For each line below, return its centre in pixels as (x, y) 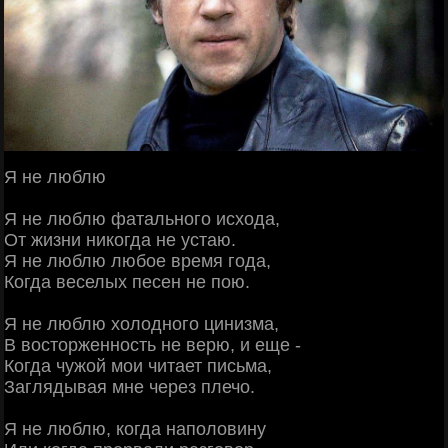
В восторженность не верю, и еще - (152, 345)
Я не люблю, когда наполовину (135, 429)
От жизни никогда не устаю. (120, 240)
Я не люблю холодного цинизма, (141, 324)
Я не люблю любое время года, (137, 261)
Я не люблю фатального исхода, (142, 219)
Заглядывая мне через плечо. (129, 387)
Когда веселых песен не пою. (127, 282)
